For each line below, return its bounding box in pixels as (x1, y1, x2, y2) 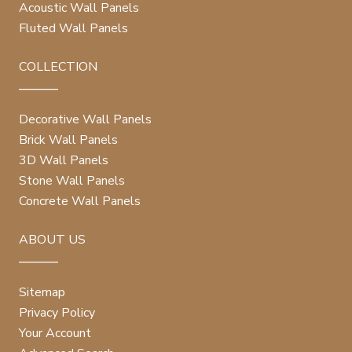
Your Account (19, 324, 91, 343)
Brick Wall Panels (19, 131, 118, 149)
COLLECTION (19, 58, 97, 76)
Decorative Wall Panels (19, 111, 152, 129)
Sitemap (19, 284, 65, 302)
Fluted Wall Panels (19, 20, 128, 38)
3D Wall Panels (19, 152, 108, 170)
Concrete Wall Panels (19, 192, 141, 211)
